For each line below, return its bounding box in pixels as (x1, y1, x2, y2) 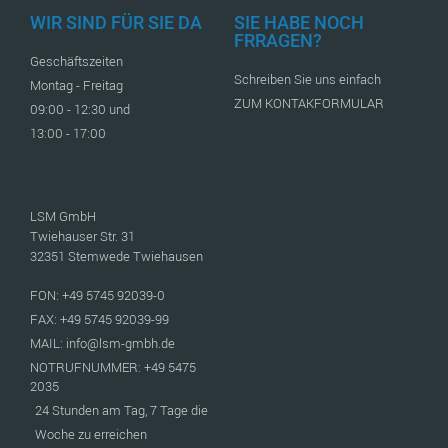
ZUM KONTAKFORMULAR (234, 93, 384, 112)
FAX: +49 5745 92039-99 (30, 309, 169, 328)
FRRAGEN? (234, 29, 322, 51)
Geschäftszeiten (30, 51, 123, 70)
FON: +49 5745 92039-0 (30, 285, 165, 304)
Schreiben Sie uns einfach (234, 69, 381, 88)
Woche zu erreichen (35, 424, 147, 443)
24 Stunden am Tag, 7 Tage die (35, 400, 208, 419)
